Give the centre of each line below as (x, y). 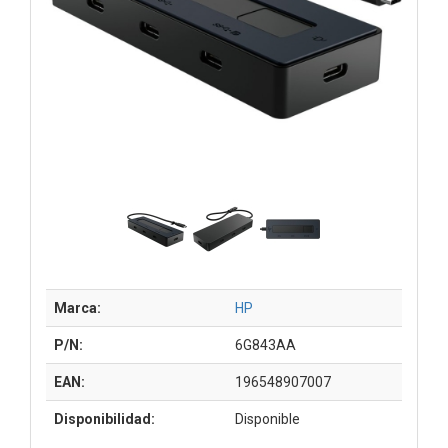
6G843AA (265, 344)
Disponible (267, 418)
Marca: (77, 307)
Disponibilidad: (104, 418)
